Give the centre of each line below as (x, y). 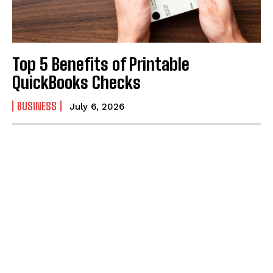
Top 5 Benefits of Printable (101, 64)
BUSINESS (37, 106)
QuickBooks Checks (76, 83)
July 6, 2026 (97, 107)
